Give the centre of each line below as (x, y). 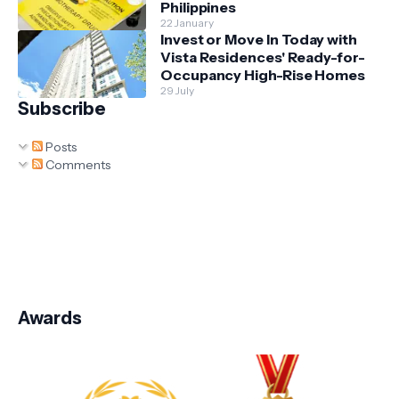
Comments (77, 165)
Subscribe (62, 109)
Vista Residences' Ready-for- (263, 57)
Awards (50, 318)
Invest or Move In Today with (259, 40)
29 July (177, 91)
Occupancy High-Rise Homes (263, 75)
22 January (187, 23)
